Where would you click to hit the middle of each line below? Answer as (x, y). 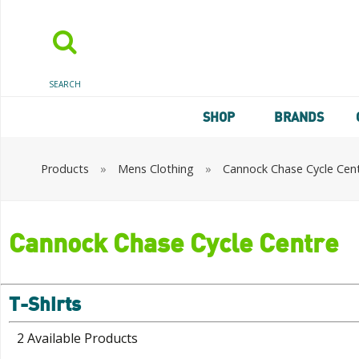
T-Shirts (45, 303)
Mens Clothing (156, 169)
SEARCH (65, 84)
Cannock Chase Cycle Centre (174, 242)
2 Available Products (77, 338)
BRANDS (298, 117)
